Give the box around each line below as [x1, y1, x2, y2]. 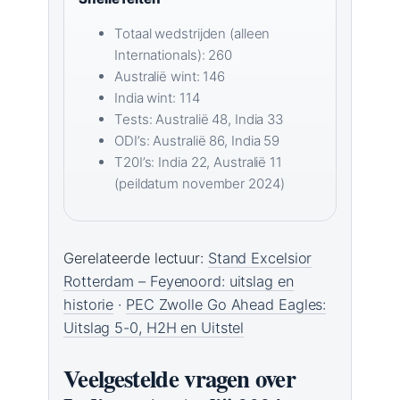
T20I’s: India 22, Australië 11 [114, 154, 282, 171]
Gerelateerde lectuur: [63, 249, 208, 268]
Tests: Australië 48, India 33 [114, 111, 284, 129]
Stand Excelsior [207, 249, 312, 268]
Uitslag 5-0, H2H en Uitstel [63, 319, 245, 337]
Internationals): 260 [114, 46, 233, 64]
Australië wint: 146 [114, 68, 226, 86]
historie [63, 296, 114, 314]
